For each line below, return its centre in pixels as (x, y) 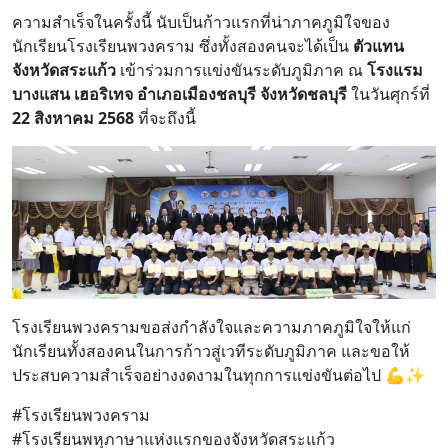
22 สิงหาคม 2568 (73, 117)
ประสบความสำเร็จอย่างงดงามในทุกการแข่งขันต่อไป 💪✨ (218, 375)
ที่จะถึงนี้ (165, 117)
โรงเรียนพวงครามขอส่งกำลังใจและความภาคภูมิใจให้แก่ (211, 327)
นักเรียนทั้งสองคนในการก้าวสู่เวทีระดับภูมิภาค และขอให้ (211, 351)
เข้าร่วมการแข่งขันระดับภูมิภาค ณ (241, 69)
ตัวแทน (378, 45)
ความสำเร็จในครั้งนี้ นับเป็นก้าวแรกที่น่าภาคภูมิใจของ (201, 21)
